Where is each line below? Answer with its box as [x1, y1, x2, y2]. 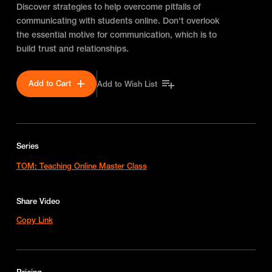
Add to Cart [28, 78, 71, 89]
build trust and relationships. [16, 42, 129, 54]
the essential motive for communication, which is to [16, 29, 217, 40]
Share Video [16, 195, 60, 206]
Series [16, 140, 39, 151]
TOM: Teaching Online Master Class [16, 160, 147, 171]
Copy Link [16, 214, 53, 225]
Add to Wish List [97, 78, 157, 89]
